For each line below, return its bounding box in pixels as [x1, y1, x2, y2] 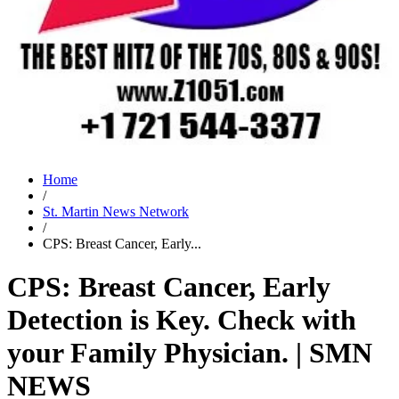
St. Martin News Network [43, 204, 189, 219]
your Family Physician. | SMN [7, 337, 372, 370]
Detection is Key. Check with [7, 304, 356, 337]
